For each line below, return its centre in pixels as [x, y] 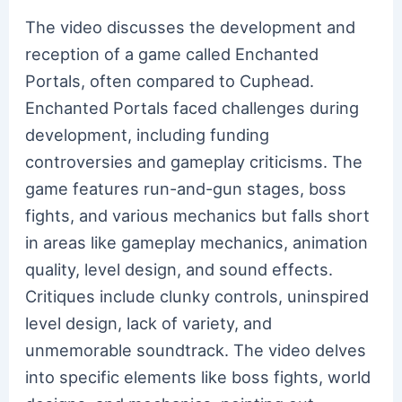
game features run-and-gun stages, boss [186, 189]
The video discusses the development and [191, 27]
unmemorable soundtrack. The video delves [196, 350]
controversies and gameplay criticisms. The [194, 162]
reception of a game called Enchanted [172, 54]
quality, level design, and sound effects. [179, 270]
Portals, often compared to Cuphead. [170, 81]
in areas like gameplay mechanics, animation [197, 243]
